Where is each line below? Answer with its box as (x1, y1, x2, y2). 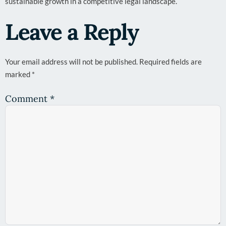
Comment (5, 92, 50, 104)
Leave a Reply (5, 18, 139, 46)
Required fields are (139, 57, 202, 66)
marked (5, 70, 32, 79)
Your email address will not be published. (5, 57, 138, 66)
